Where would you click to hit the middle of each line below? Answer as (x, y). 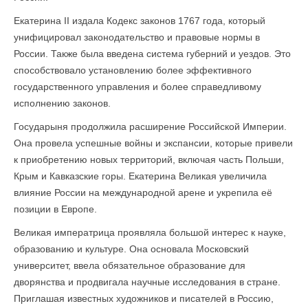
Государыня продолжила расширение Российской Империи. (150, 126)
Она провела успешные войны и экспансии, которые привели (153, 143)
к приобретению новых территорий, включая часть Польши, (149, 159)
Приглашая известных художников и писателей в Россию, (144, 298)
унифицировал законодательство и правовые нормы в (137, 37)
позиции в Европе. (55, 209)
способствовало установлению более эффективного (133, 70)
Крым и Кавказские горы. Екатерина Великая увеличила (140, 176)
